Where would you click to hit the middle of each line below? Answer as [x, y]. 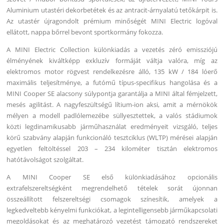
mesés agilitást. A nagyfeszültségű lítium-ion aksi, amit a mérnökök [112, 105]
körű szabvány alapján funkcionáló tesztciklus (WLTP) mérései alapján [112, 138]
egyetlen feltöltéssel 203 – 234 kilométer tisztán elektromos [112, 149]
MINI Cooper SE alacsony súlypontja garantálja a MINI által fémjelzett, [112, 94]
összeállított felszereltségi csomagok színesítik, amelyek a [112, 199]
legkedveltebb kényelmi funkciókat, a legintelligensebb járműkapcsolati [112, 210]
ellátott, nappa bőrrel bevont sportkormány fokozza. [85, 32]
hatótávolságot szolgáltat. [45, 160]
